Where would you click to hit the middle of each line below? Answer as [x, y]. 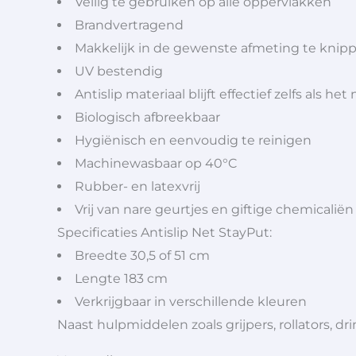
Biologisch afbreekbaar [147, 117]
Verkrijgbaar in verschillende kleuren [191, 301]
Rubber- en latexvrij [137, 186]
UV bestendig [119, 71]
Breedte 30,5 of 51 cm [142, 255]
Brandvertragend [129, 25]
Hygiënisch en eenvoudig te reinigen [193, 140]
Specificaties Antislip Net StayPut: [164, 232]
